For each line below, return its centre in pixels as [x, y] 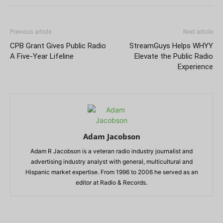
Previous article [31, 32]
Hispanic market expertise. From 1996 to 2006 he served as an [111, 172]
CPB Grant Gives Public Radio [58, 46]
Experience [195, 67]
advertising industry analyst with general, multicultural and [111, 162]
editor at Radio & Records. [111, 183]
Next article [198, 32]
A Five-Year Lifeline [42, 56]
